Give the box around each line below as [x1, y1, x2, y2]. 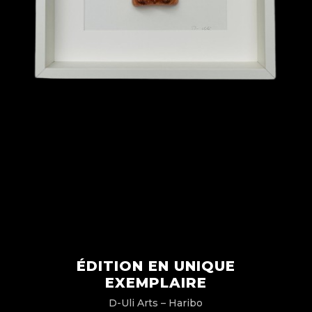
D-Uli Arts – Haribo [109, 296, 203, 309]
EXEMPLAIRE [104, 274, 207, 291]
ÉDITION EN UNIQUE [76, 257, 235, 274]
